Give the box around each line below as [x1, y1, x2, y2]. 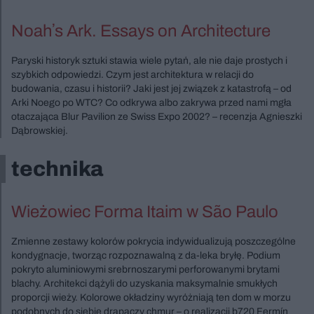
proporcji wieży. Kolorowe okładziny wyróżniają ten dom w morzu [11, 292, 291, 303]
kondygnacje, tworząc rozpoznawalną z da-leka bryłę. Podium [11, 250, 280, 261]
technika [11, 157, 103, 180]
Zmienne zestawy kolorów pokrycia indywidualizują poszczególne [11, 235, 296, 247]
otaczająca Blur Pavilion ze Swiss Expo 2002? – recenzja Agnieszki [11, 111, 302, 122]
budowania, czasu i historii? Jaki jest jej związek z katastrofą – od [11, 83, 292, 94]
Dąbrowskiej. [11, 125, 68, 136]
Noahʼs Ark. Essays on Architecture [11, 21, 271, 40]
